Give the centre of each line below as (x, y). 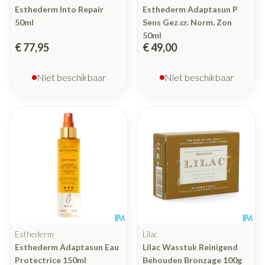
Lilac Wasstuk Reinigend (190, 247)
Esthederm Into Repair (59, 9)
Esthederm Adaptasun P (190, 9)
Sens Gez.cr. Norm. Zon (187, 22)
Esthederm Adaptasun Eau (67, 247)
